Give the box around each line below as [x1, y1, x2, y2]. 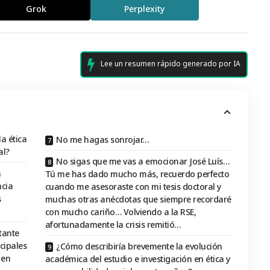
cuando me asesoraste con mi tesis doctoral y [45, 181, 221, 193]
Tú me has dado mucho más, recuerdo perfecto [45, 168, 230, 180]
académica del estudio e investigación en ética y [45, 253, 230, 265]
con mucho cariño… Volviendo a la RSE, [45, 206, 196, 218]
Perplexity [124, 2, 165, 14]
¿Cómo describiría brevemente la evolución [56, 240, 222, 253]
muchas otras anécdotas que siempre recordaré [45, 193, 231, 206]
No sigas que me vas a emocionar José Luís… [56, 155, 230, 168]
